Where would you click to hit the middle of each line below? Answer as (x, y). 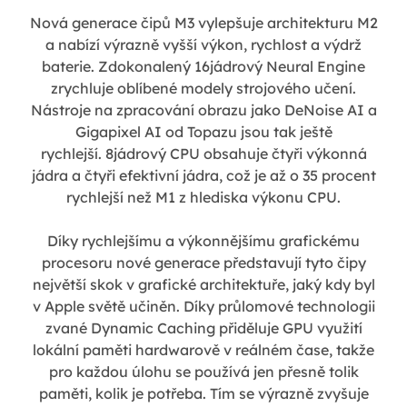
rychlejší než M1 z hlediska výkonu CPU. (203, 198)
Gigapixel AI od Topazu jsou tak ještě (203, 132)
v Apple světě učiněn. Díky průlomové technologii (203, 307)
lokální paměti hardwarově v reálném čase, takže (203, 350)
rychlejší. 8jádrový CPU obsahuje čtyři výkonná (203, 154)
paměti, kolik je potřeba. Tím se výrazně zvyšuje (203, 394)
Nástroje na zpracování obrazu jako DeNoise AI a (203, 110)
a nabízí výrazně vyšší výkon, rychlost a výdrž (203, 45)
